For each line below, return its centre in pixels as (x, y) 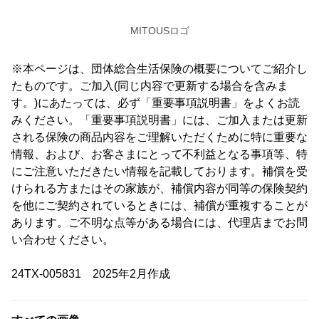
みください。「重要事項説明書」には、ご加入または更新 (159, 120)
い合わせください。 (63, 239)
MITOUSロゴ (159, 30)
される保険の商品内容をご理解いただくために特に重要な (159, 137)
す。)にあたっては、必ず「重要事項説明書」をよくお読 (156, 103)
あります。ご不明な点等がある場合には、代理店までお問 (159, 222)
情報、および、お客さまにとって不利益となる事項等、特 (159, 154)
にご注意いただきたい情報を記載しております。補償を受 (159, 171)
